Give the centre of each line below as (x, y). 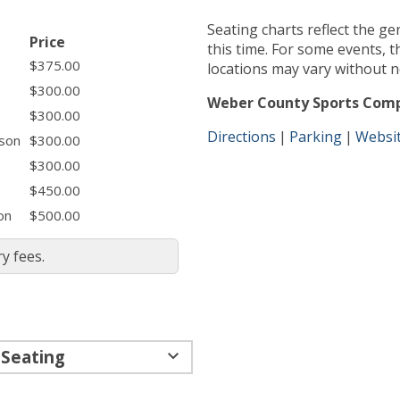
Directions (242, 136)
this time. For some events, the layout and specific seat (272, 49)
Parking (316, 136)
